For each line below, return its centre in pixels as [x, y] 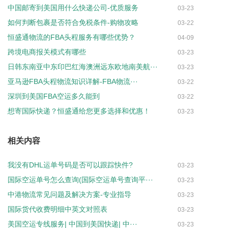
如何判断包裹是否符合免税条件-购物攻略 [73, 22]
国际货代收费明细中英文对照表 [58, 209]
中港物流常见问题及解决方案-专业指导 [69, 194]
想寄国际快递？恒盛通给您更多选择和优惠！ [79, 111]
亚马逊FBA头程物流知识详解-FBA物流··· [73, 81]
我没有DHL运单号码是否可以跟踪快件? [70, 165]
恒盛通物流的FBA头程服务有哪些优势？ [72, 37]
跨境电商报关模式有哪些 [47, 52]
